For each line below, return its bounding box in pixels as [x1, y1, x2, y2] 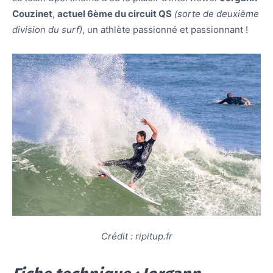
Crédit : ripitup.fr [101, 230, 172, 242]
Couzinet [12, 8, 52, 20]
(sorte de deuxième [174, 8, 259, 20]
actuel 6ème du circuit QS [57, 8, 172, 20]
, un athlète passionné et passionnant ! [82, 24, 248, 36]
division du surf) [12, 24, 82, 36]
